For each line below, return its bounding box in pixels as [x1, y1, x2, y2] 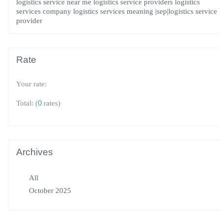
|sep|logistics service [155, 7, 217, 15]
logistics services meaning [73, 7, 153, 15]
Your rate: [16, 80, 47, 88]
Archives [16, 146, 53, 157]
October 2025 [29, 186, 71, 194]
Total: [16, 99, 35, 107]
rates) [42, 98, 60, 107]
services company [16, 7, 71, 15]
